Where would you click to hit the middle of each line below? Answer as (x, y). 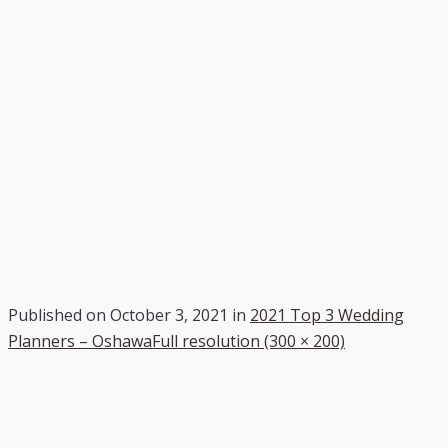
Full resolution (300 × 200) (248, 340)
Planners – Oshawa (80, 340)
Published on (59, 314)
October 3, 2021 (169, 314)
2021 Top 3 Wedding (327, 314)
